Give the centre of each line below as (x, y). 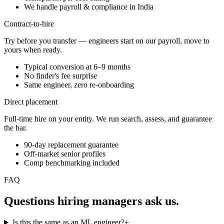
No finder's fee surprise (60, 76)
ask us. (162, 201)
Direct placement (31, 102)
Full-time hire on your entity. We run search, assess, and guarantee (108, 119)
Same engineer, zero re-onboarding (79, 85)
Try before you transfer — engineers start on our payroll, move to (107, 41)
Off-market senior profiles (65, 154)
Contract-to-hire (29, 24)
